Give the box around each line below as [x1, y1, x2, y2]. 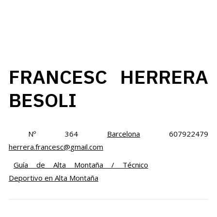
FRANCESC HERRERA [9, 63, 208, 89]
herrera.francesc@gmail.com [9, 141, 103, 152]
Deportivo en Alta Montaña [9, 172, 98, 183]
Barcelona [107, 128, 140, 139]
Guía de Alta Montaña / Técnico [14, 159, 148, 170]
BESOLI [9, 87, 77, 112]
